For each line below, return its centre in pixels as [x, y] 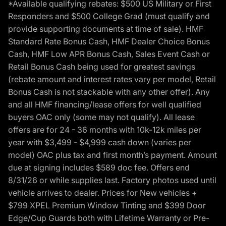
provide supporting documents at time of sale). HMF [106, 29]
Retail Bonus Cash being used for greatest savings [102, 66]
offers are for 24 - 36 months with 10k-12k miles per [105, 129]
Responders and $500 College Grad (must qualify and [109, 16]
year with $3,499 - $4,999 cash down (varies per [100, 142]
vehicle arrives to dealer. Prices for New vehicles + [103, 192]
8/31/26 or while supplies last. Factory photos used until [112, 180]
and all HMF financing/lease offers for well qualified [105, 104]
